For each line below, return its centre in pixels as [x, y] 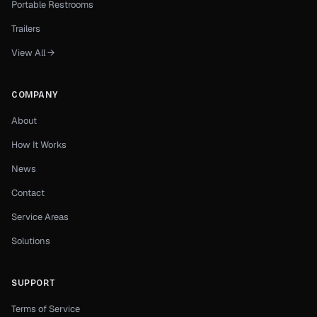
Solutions [31, 241]
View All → [33, 53]
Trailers [26, 29]
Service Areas [40, 217]
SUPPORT [33, 283]
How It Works [39, 145]
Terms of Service [46, 309]
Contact [28, 193]
